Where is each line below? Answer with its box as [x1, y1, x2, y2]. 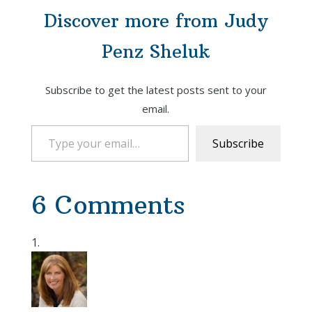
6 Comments [31, 189, 185, 221]
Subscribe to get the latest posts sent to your [45, 83, 267, 97]
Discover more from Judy [43, 9, 268, 32]
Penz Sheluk [102, 40, 210, 63]
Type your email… [30, 117, 66, 132]
